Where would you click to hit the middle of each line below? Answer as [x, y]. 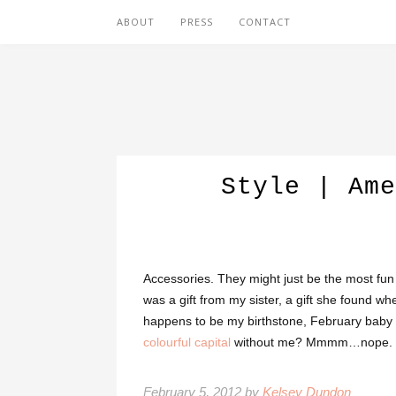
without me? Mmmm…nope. [312, 342]
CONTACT [265, 22]
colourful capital [187, 342]
